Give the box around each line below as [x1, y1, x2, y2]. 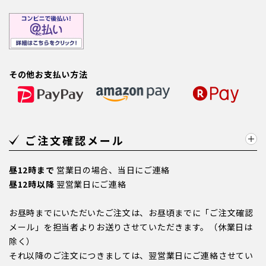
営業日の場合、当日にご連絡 [54, 163, 170, 176]
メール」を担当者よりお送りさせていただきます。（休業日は [9, 220, 253, 233]
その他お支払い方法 [9, 68, 88, 80]
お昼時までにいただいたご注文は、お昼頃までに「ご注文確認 [9, 206, 254, 218]
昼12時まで [9, 163, 55, 176]
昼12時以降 [9, 178, 55, 190]
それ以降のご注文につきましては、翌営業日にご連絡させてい [9, 249, 254, 261]
